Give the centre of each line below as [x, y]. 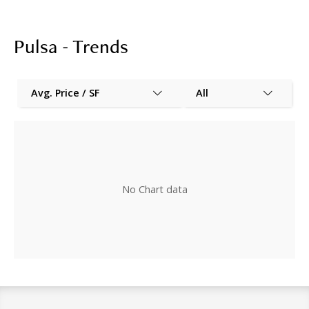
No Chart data [154, 190]
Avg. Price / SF [65, 93]
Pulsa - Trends [71, 46]
